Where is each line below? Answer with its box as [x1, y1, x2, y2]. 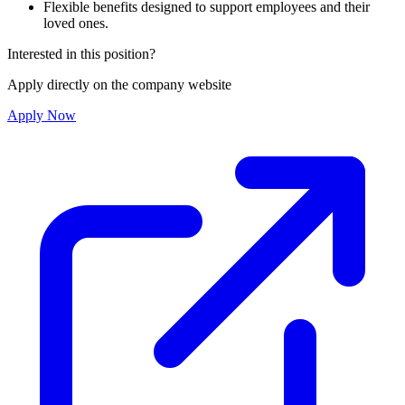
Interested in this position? [7, 46, 155, 62]
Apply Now [7, 108, 76, 124]
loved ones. [43, 15, 108, 32]
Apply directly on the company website [7, 77, 231, 93]
